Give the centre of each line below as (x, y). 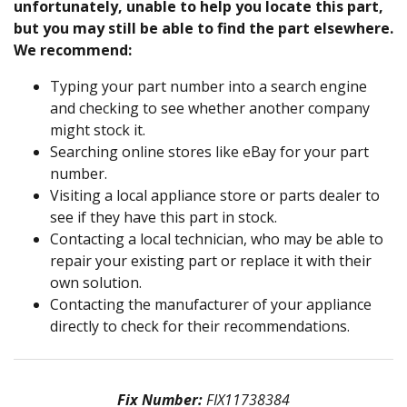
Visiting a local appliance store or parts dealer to (215, 195)
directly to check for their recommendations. (200, 326)
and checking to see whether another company (210, 108)
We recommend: (73, 50)
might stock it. (98, 129)
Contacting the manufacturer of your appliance (211, 304)
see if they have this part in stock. (164, 217)
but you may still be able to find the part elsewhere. (203, 28)
